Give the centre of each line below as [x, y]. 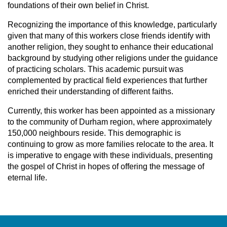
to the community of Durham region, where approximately [110, 122]
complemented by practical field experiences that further [107, 81]
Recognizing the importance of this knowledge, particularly [112, 25]
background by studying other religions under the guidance [113, 58]
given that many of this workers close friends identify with [109, 36]
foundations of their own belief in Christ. [78, 6]
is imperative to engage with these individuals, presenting [110, 156]
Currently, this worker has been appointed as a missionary [111, 111]
